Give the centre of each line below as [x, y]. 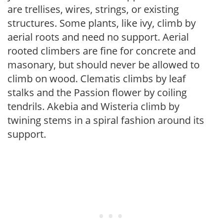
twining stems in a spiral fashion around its [106, 120]
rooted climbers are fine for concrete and [102, 51]
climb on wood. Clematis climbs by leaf [97, 78]
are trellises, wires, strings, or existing [93, 9]
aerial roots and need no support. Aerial [98, 37]
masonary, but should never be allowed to [104, 64]
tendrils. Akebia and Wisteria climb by [93, 106]
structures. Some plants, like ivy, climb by [102, 23]
